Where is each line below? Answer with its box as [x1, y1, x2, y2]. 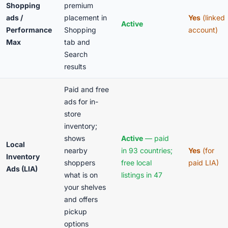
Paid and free [64, 85, 109, 94]
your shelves [64, 183, 106, 191]
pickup [64, 207, 87, 216]
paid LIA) [188, 158, 219, 167]
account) [188, 25, 218, 34]
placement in [64, 13, 107, 22]
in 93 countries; [121, 146, 173, 155]
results [64, 62, 86, 71]
